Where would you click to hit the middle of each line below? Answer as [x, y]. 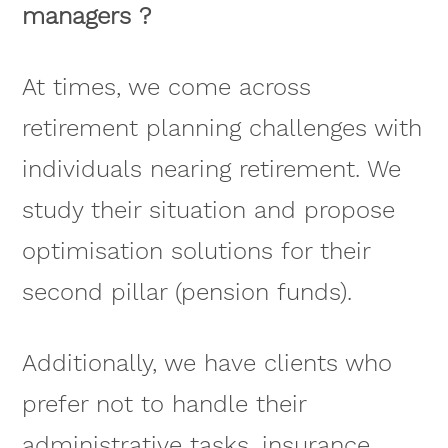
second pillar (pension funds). [186, 292]
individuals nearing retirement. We [211, 169]
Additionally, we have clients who [206, 362]
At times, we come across [166, 87]
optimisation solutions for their [195, 251]
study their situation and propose [208, 210]
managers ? [86, 16]
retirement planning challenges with [221, 128]
